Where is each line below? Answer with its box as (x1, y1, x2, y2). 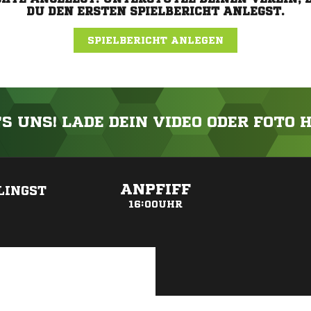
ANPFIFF (120, 182, 191, 197)
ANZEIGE (140, 160, 171, 168)
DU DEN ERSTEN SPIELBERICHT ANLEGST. (26, 6, 285, 17)
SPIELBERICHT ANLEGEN (87, 35, 224, 45)
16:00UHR (128, 199, 183, 209)
